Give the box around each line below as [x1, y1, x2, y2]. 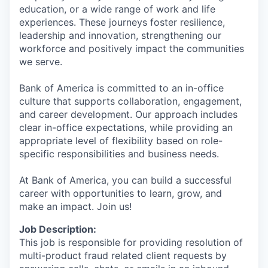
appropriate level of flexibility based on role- [19, 134, 223, 147]
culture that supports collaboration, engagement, [19, 95, 242, 107]
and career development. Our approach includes [19, 108, 237, 120]
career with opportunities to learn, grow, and [19, 187, 222, 199]
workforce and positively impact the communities [19, 42, 244, 54]
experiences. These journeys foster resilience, [19, 16, 225, 28]
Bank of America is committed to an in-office [19, 81, 224, 94]
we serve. [19, 55, 62, 68]
